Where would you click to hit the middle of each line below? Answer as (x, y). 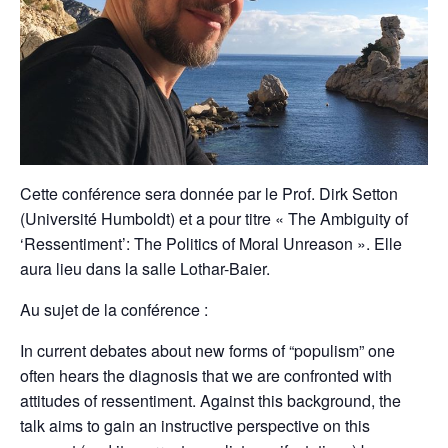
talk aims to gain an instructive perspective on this (195, 425)
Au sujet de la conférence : (114, 309)
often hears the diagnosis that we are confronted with (206, 375)
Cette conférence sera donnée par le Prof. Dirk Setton (209, 193)
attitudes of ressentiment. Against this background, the (210, 400)
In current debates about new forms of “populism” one (207, 350)
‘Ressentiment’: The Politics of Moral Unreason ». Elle (211, 243)
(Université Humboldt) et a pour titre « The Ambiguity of (214, 218)
